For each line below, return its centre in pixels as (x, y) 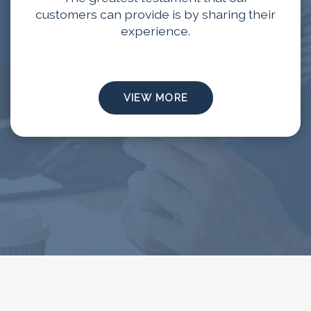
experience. (155, 31)
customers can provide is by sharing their (155, 14)
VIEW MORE (155, 97)
